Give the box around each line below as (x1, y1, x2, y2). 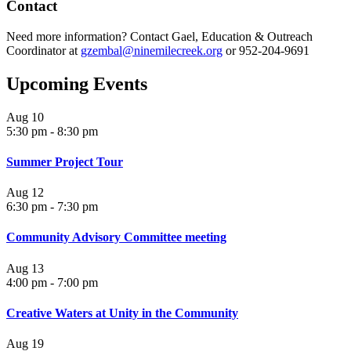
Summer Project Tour (6, 154, 123, 168)
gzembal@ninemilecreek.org (81, 43, 223, 57)
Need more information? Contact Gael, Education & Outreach (6, 29, 313, 43)
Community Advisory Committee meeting (6, 230, 226, 244)
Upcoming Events (6, 73, 147, 94)
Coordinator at (6, 43, 81, 57)
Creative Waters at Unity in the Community (6, 306, 238, 320)
